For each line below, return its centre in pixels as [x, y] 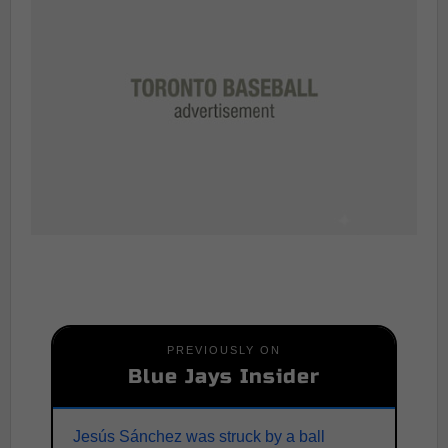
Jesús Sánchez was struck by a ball [199, 436]
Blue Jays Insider [224, 376]
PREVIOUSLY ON [224, 350]
